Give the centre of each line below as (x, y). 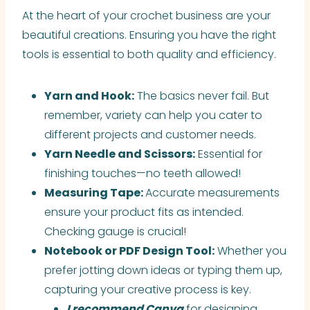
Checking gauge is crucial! (115, 231)
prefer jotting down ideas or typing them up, (163, 270)
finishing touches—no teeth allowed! (143, 173)
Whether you (250, 250)
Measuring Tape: (95, 192)
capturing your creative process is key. (148, 289)
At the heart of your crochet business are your (146, 15)
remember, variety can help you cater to (153, 115)
